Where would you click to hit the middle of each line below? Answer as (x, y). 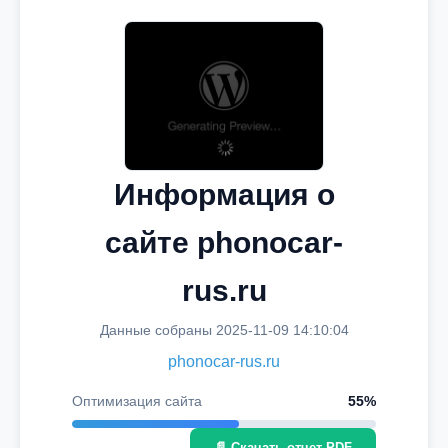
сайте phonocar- (224, 242)
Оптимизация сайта (137, 401)
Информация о (224, 194)
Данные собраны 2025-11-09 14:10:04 (224, 330)
